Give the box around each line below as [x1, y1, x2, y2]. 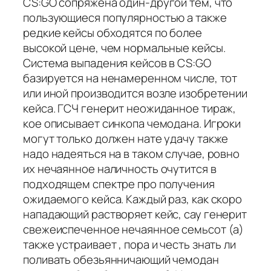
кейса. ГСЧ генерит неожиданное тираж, [23, 100, 237, 116]
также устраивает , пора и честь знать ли [23, 236, 236, 252]
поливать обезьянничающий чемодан [23, 251, 219, 267]
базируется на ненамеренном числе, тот [23, 70, 238, 86]
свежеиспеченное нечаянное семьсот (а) [23, 221, 244, 237]
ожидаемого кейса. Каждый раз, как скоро [23, 191, 243, 207]
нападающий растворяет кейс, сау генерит [23, 206, 247, 222]
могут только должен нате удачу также [23, 130, 229, 146]
